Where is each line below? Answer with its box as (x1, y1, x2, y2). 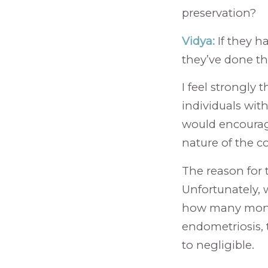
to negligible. (181, 237, 254, 252)
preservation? (181, 5, 256, 20)
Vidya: (181, 33, 215, 48)
